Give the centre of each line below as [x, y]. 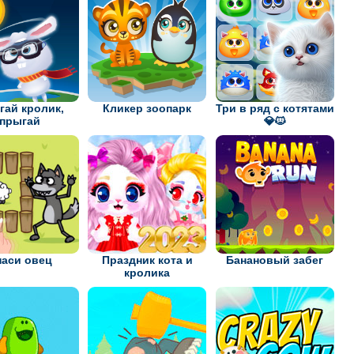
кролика [147, 273]
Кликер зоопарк [147, 109]
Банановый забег [275, 260]
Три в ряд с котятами [275, 109]
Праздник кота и [147, 260]
